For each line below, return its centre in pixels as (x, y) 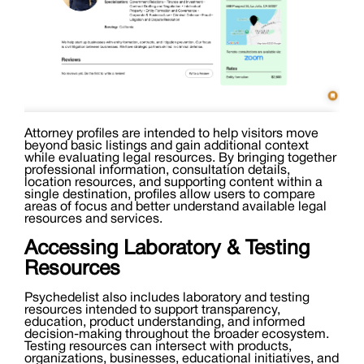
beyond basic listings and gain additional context (167, 147)
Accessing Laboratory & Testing (167, 249)
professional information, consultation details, (157, 171)
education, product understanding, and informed (165, 323)
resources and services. (93, 220)
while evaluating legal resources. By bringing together (180, 159)
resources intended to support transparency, (152, 311)
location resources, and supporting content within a (173, 183)
